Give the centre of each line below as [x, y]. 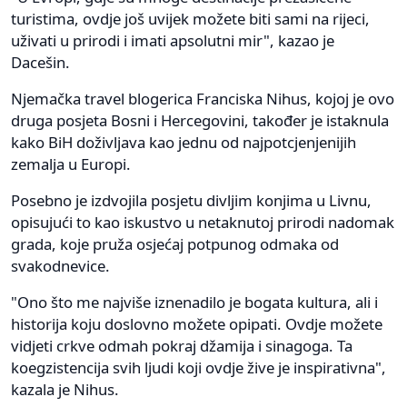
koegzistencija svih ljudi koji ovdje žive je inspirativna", [199, 368]
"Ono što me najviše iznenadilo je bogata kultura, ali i [194, 303]
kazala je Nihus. [65, 390]
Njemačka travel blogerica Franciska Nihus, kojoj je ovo [203, 99]
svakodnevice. [60, 266]
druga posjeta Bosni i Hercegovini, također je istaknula [200, 121]
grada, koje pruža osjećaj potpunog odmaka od [175, 244]
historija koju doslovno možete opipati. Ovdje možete [197, 324]
